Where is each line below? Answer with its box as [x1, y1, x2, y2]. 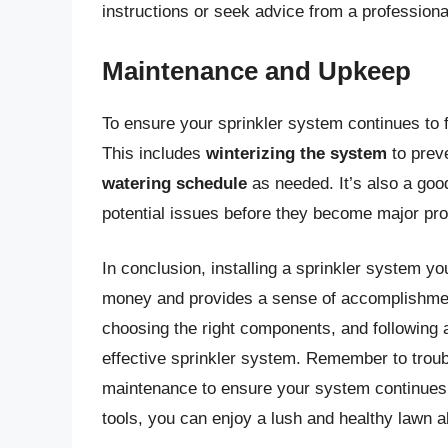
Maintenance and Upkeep [102, 55, 411, 86]
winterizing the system [206, 143, 387, 163]
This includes [102, 143, 206, 163]
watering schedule [102, 173, 247, 193]
